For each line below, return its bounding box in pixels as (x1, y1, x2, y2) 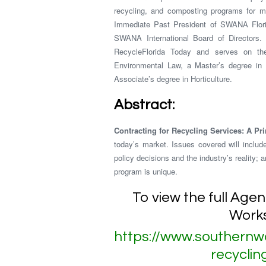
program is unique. (114, 166, 178, 177)
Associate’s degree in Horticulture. (114, 73, 232, 84)
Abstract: (114, 97, 175, 112)
